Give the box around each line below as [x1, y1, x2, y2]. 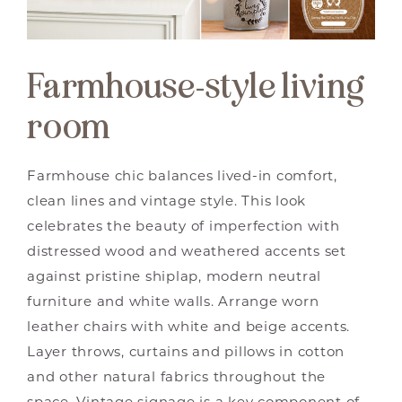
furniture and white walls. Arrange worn [27, 296, 319, 310]
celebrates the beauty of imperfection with [27, 221, 340, 235]
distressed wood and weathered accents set [27, 246, 346, 260]
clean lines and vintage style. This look [27, 196, 306, 210]
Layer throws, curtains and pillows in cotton [27, 346, 345, 361]
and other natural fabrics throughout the [27, 371, 326, 386]
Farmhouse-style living [27, 66, 364, 109]
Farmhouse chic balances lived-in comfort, [27, 170, 337, 185]
